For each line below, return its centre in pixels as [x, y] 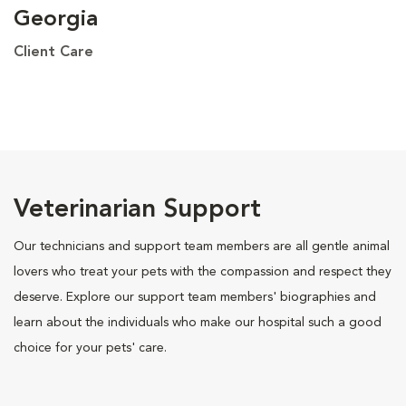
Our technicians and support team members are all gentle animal [202, 246]
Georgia [56, 19]
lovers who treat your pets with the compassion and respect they [203, 271]
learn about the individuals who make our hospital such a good [198, 322]
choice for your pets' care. [90, 348]
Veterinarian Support [137, 210]
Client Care [53, 52]
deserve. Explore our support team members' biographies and [195, 297]
